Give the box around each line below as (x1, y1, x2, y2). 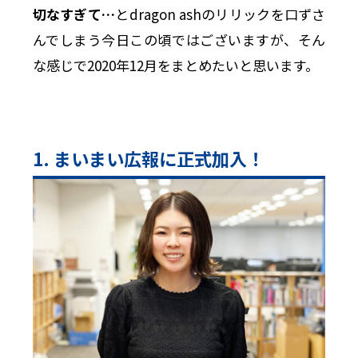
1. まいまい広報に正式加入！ (32, 145, 265, 172)
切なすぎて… (32, 4, 116, 25)
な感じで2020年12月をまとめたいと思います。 (32, 55, 319, 76)
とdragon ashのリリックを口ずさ (115, 4, 326, 25)
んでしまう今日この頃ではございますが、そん (32, 30, 326, 50)
